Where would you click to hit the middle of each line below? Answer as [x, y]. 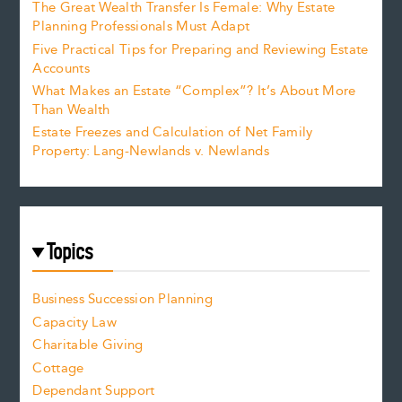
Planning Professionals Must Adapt [141, 27]
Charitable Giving [88, 345]
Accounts [61, 68]
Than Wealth [71, 109]
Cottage [58, 368]
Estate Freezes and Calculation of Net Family [173, 133]
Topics [70, 251]
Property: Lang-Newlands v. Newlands [151, 152]
